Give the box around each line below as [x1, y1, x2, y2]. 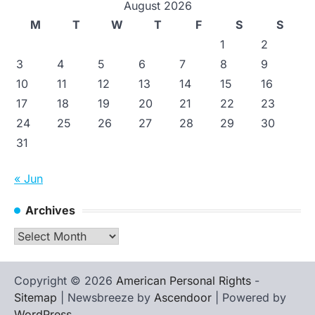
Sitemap [14, 290, 57, 305]
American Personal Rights [116, 274, 251, 288]
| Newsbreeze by [57, 290, 154, 305]
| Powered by [212, 290, 286, 305]
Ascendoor [154, 290, 212, 305]
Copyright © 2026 [14, 274, 116, 288]
